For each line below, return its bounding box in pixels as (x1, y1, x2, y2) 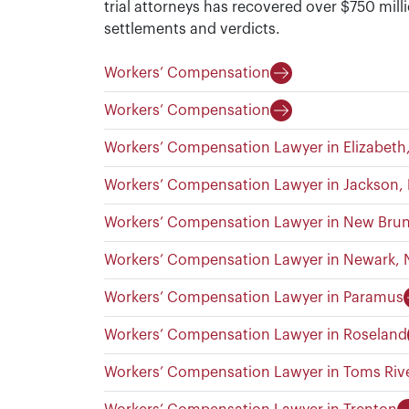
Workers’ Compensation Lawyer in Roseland (104, 328, 407, 342)
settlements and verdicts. (104, 22, 280, 37)
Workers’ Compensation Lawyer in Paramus (104, 290, 404, 305)
